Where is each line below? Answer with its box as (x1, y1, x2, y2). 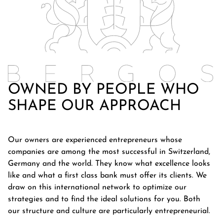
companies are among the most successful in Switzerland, (8, 147, 210, 156)
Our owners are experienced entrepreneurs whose (8, 136, 182, 144)
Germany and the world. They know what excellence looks (8, 159, 210, 168)
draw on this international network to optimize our (8, 183, 186, 191)
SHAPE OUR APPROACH (8, 98, 181, 114)
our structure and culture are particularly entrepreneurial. (8, 207, 210, 215)
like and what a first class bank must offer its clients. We (8, 171, 207, 180)
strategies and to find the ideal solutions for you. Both (8, 195, 200, 203)
